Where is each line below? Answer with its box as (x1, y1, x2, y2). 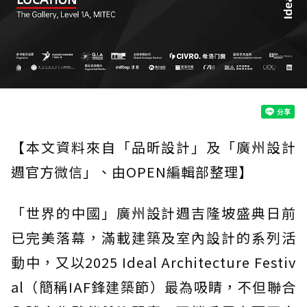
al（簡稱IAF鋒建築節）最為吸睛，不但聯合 (11, 276, 296, 297)
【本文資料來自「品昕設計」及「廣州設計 (11, 136, 296, 157)
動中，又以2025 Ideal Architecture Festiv (11, 251, 296, 272)
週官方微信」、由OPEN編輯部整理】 (11, 161, 253, 182)
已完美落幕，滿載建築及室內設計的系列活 (11, 227, 296, 247)
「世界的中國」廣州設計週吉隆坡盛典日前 (11, 202, 296, 223)
